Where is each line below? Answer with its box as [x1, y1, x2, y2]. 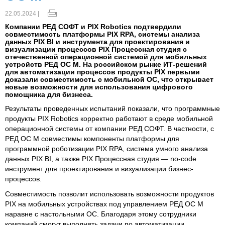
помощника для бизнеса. [5, 90, 93, 98]
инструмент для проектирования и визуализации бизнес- [5, 165, 193, 173]
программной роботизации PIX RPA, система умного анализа [5, 145, 208, 153]
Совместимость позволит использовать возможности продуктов [5, 190, 214, 198]
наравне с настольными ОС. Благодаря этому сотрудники [5, 210, 196, 218]
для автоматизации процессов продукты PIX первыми [5, 68, 200, 76]
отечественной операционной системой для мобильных [5, 53, 207, 61]
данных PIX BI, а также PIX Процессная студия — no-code [5, 155, 196, 163]
